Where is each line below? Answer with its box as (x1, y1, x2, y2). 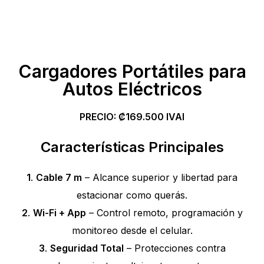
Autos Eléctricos (62, 78, 202, 100)
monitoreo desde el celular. (71, 225, 193, 237)
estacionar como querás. (77, 189, 187, 202)
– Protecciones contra (123, 242, 226, 255)
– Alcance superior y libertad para (82, 171, 237, 184)
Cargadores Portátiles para (18, 60, 246, 82)
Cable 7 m (36, 171, 82, 184)
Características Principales (40, 138, 224, 156)
